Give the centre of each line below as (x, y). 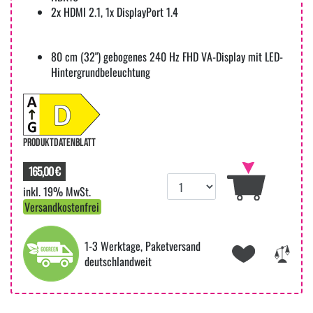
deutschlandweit (118, 262)
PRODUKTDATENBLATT (59, 143)
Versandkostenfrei (62, 207)
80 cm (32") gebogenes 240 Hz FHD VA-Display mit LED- (167, 57)
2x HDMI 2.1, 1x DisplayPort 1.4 (115, 12)
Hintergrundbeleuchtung (101, 72)
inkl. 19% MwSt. (57, 192)
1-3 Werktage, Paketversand (143, 246)
